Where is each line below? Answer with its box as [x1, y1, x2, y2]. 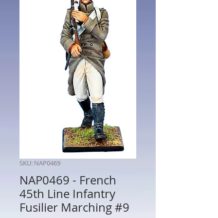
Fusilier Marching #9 [19, 199, 129, 215]
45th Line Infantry [19, 185, 115, 201]
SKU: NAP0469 [19, 158, 60, 167]
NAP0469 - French [19, 172, 116, 188]
